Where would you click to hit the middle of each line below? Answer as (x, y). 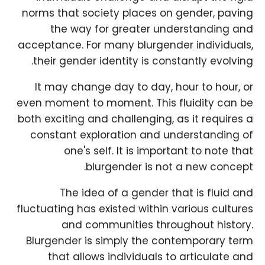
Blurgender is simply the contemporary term (140, 241)
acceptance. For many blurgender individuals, (135, 45)
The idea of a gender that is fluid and (156, 193)
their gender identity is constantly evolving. (143, 61)
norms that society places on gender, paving (138, 13)
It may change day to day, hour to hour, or (144, 87)
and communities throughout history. (157, 225)
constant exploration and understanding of (142, 135)
